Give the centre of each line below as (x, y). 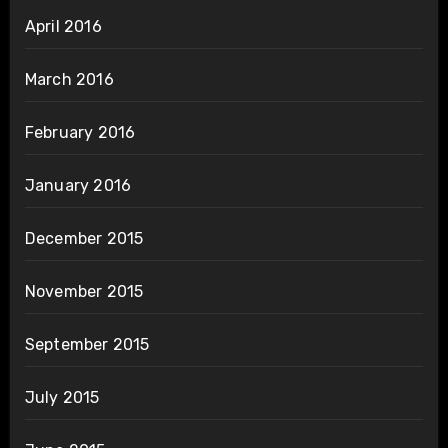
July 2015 (62, 397)
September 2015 (87, 344)
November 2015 (84, 291)
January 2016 (78, 185)
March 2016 (69, 79)
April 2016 (63, 26)
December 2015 (84, 238)
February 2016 (80, 132)
